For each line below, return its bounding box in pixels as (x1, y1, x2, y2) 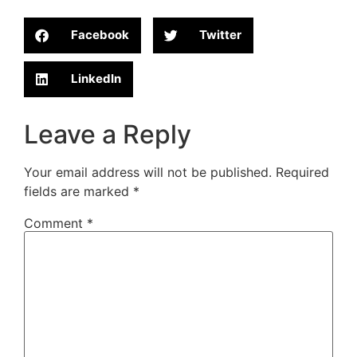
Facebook (70, 27, 129, 43)
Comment (24, 214, 87, 231)
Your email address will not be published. (24, 163, 272, 180)
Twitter (199, 27, 241, 43)
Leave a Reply (24, 118, 191, 150)
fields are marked (24, 182, 133, 199)
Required (276, 163, 329, 180)
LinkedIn (70, 71, 121, 87)
